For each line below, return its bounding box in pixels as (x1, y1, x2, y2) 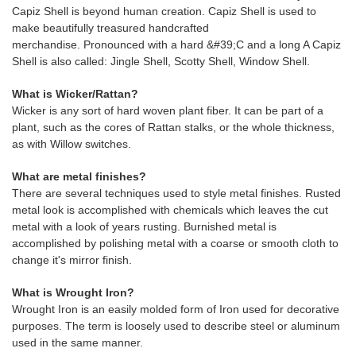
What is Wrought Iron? (12, 286, 134, 299)
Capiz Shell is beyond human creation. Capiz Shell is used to (12, 5, 316, 17)
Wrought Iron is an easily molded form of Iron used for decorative (12, 303, 339, 315)
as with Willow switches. (12, 137, 134, 150)
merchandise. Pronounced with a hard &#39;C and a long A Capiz (12, 38, 341, 51)
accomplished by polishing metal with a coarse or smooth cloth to (12, 237, 339, 250)
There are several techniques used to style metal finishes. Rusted (12, 187, 341, 199)
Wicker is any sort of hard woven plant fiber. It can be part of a (12, 104, 323, 117)
